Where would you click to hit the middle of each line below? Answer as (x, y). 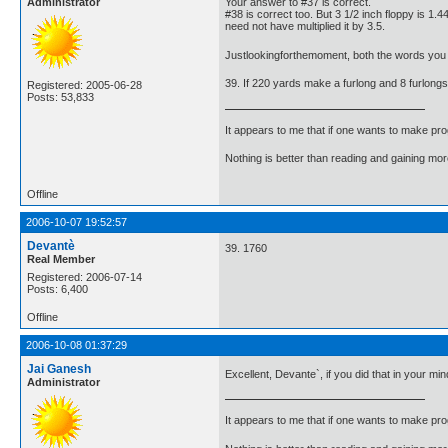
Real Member (61, 259)
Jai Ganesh (59, 369)
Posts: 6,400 (57, 289)
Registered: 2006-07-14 (84, 277)
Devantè (51, 246)
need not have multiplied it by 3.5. (305, 26)
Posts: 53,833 (60, 96)
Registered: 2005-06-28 (84, 84)
